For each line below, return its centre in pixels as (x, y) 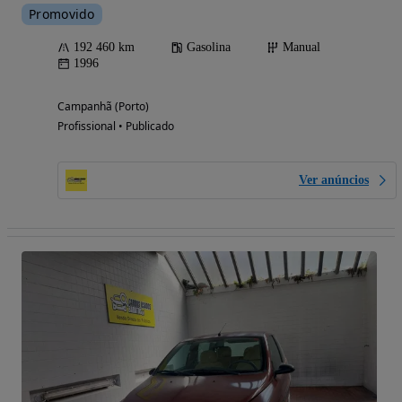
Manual (301, 47)
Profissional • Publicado (116, 126)
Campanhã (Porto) (103, 106)
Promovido (62, 13)
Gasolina (209, 47)
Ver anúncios (334, 179)
